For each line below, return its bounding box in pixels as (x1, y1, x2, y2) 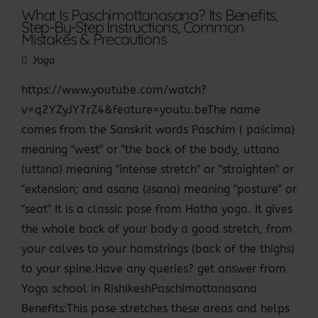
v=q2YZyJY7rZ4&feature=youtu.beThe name (21, 103, 261, 117)
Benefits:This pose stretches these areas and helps (21, 302, 290, 316)
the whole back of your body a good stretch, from (21, 222, 292, 236)
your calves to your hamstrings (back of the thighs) (21, 242, 295, 256)
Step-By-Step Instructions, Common (21, 17, 244, 37)
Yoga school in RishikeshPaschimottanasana (21, 282, 257, 296)
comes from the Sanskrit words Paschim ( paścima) (21, 123, 295, 137)
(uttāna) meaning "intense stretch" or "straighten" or (21, 163, 294, 177)
